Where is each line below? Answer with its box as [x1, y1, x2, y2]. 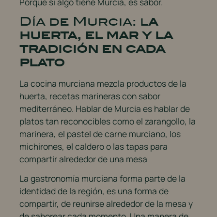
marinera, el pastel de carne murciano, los [19, 127, 181, 139]
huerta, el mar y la [19, 28, 173, 42]
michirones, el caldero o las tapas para [19, 140, 168, 152]
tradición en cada [19, 41, 165, 56]
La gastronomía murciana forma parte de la [19, 172, 186, 185]
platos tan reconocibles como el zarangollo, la [19, 115, 196, 127]
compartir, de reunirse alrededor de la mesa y [19, 198, 193, 210]
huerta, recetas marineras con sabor [19, 90, 160, 102]
